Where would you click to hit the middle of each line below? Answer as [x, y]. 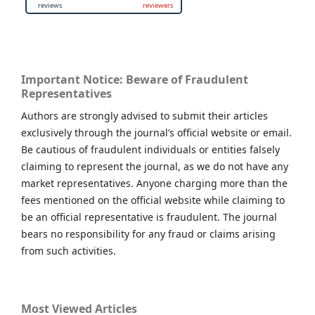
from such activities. [69, 251]
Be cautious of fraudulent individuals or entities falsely [150, 150]
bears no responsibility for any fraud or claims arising [148, 234]
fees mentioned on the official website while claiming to [153, 200]
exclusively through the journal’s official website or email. [156, 133]
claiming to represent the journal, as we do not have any [155, 167]
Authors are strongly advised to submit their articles [144, 116]
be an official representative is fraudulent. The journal [149, 217]
